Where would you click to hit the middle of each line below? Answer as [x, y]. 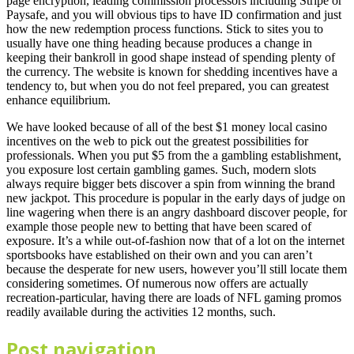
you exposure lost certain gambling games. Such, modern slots [161, 170]
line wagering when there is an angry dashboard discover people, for [177, 213]
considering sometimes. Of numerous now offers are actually [157, 284]
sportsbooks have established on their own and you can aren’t [159, 255]
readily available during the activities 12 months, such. [141, 312]
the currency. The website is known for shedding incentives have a [172, 72]
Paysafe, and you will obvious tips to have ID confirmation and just [174, 15]
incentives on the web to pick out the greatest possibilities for [157, 141]
